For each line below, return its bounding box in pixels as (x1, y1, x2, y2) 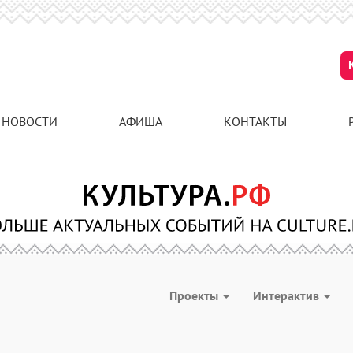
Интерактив (253, 288, 322, 303)
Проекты (169, 288, 221, 303)
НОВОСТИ (2, 113, 58, 129)
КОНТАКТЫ (224, 113, 287, 129)
